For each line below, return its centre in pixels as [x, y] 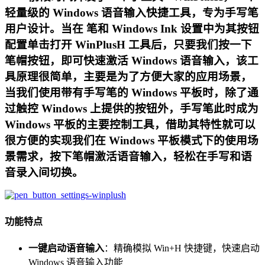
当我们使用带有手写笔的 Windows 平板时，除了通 [132, 92]
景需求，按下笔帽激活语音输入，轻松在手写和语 [128, 156]
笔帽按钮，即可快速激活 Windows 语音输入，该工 [132, 60]
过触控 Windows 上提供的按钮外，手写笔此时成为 [132, 108]
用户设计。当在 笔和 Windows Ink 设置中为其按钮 [132, 28]
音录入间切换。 [44, 172]
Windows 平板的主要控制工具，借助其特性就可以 [130, 124]
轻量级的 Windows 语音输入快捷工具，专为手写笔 [132, 12]
